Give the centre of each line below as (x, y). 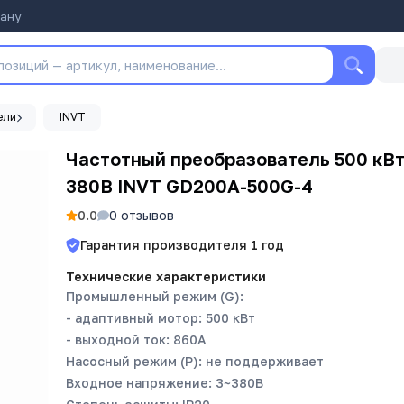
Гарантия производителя (165, 245)
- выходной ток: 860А (136, 340)
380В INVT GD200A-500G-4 (189, 186)
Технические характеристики (166, 276)
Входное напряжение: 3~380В (165, 383)
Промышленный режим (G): (155, 296)
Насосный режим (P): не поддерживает (195, 361)
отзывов (146, 215)
